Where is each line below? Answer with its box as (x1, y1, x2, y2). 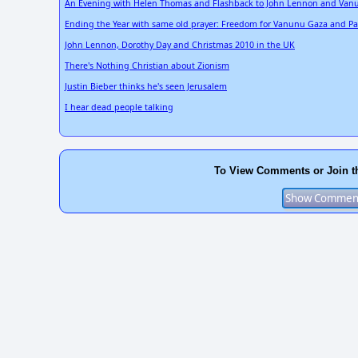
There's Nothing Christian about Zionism (65, 60, 229, 72)
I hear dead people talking (65, 101, 173, 113)
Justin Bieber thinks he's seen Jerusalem (65, 81, 227, 93)
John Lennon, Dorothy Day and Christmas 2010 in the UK (65, 39, 295, 51)
